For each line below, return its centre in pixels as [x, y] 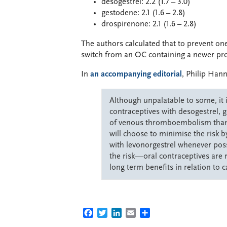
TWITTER [124, 214]
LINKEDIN [140, 214]
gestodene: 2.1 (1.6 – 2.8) [143, 13]
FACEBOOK [113, 214]
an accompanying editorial [135, 74]
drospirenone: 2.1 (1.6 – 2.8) [149, 24]
